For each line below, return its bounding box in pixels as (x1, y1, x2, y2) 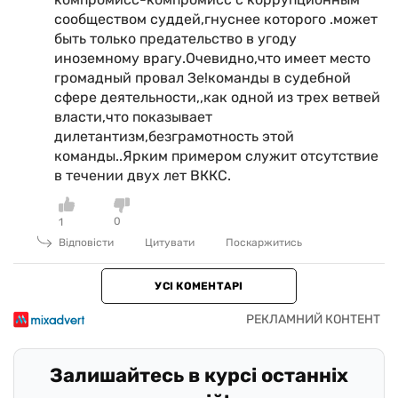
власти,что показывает (54, 107, 212, 125)
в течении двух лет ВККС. (54, 166, 231, 184)
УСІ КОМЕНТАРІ (155, 279, 243, 292)
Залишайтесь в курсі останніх (50, 362, 348, 387)
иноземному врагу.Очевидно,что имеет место (54, 49, 370, 67)
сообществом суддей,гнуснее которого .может (54, 10, 378, 28)
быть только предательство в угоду (54, 29, 297, 47)
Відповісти (59, 235, 114, 249)
